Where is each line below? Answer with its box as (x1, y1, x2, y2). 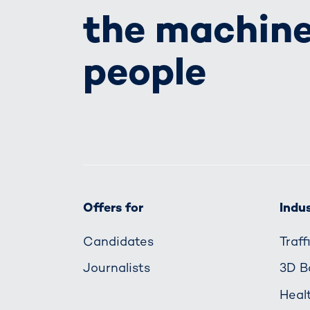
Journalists (83, 259, 150, 276)
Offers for (83, 199, 143, 216)
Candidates (83, 233, 154, 250)
